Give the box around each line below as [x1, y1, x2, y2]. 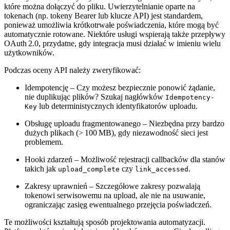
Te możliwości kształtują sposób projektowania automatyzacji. [4, 217, 205, 226]
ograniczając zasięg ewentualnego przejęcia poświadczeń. [25, 200, 212, 209]
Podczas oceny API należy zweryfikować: [4, 65, 141, 74]
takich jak [25, 164, 58, 173]
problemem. [25, 137, 63, 146]
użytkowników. [4, 48, 54, 57]
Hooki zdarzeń [25, 155, 72, 164]
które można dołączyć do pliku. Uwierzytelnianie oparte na [4, 2, 195, 11]
